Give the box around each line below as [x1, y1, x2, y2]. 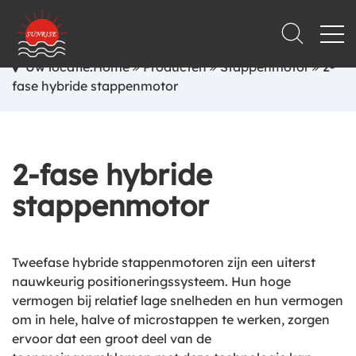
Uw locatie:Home [25, 59, 130, 75]
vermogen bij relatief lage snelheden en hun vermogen [12, 292, 343, 308]
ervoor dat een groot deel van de [12, 331, 211, 346]
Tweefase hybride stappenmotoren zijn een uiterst [12, 254, 315, 270]
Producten [143, 59, 207, 75]
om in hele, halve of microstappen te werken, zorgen [12, 311, 330, 327]
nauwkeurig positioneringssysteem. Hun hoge [12, 273, 291, 289]
